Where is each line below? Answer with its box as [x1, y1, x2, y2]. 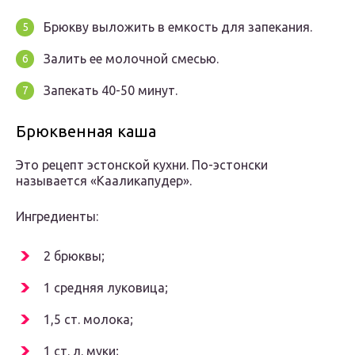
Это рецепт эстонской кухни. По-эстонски [16, 158, 268, 173]
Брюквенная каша [16, 122, 156, 141]
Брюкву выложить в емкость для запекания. [44, 20, 312, 35]
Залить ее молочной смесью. [44, 52, 219, 67]
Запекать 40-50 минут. [44, 83, 177, 98]
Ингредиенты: [16, 209, 98, 224]
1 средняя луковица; [44, 281, 168, 296]
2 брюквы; [44, 249, 105, 264]
